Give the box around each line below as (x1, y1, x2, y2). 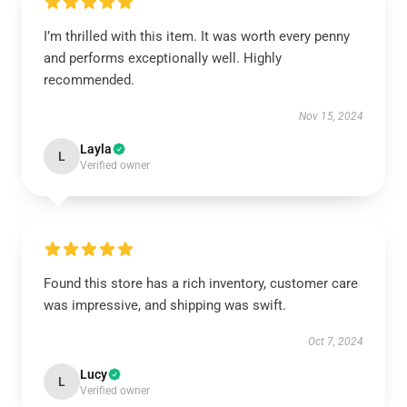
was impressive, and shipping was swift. (44, 297, 286, 313)
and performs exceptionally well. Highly (44, 50, 282, 66)
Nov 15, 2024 (299, 110, 363, 123)
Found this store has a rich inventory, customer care (44, 275, 358, 292)
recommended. (44, 72, 134, 88)
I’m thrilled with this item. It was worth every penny (44, 28, 350, 45)
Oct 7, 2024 (308, 335, 363, 348)
